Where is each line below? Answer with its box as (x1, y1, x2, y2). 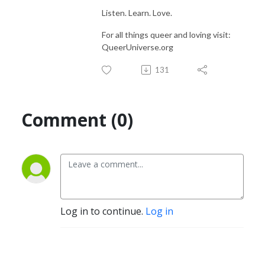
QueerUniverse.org (102, 41, 175, 52)
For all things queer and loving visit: (102, 29, 231, 40)
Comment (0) (21, 107, 133, 132)
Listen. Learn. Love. (102, 7, 172, 18)
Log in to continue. (60, 204, 146, 218)
